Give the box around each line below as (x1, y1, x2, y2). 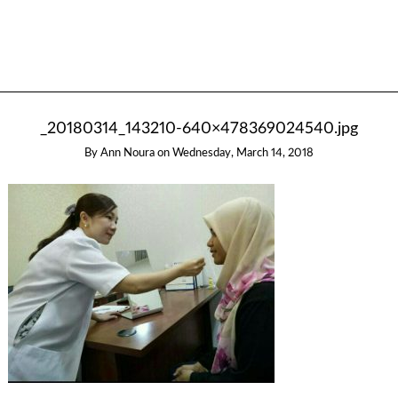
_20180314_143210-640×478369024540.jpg (40, 121, 358, 137)
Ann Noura (100, 147, 155, 160)
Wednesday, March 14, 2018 (172, 147, 314, 160)
